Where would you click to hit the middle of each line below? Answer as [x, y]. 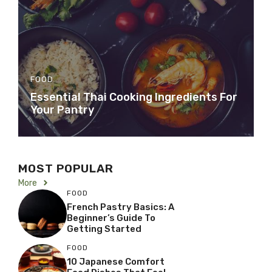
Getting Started [104, 229]
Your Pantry [62, 110]
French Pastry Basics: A [121, 207]
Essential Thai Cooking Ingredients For [134, 97]
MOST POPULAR [66, 168]
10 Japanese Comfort [116, 262]
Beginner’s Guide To [111, 218]
